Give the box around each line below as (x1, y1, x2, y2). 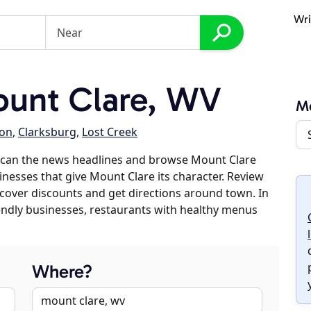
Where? (32, 261, 92, 283)
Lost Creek (82, 124, 137, 140)
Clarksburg (18, 124, 76, 140)
